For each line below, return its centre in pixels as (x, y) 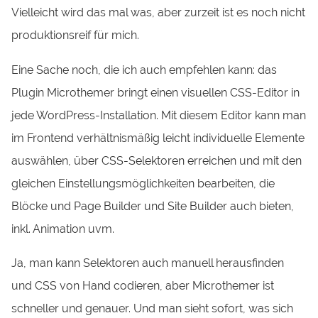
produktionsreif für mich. (76, 35)
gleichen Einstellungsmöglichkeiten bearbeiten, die (143, 183)
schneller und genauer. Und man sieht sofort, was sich (153, 308)
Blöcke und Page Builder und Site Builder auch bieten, (153, 206)
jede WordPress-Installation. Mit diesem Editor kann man (159, 115)
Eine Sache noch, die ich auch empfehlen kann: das (144, 70)
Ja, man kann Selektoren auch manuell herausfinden (148, 263)
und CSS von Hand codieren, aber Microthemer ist (143, 285)
